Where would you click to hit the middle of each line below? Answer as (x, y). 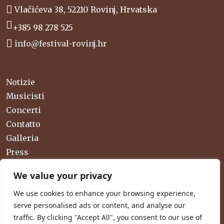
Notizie (20, 82)
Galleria (22, 138)
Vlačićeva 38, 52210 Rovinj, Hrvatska (86, 9)
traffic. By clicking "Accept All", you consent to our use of (108, 217)
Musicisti (25, 96)
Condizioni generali (46, 214)
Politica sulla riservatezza (58, 200)
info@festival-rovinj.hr (61, 43)
